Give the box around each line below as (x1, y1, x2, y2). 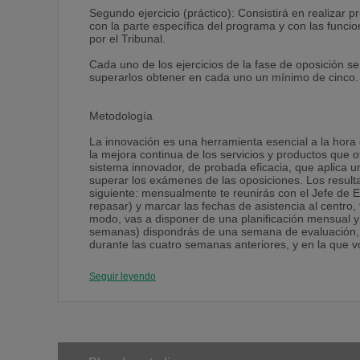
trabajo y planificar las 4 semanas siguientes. (89, 252, 317, 264)
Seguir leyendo (89, 271, 156, 282)
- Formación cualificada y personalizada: (89, 277, 295, 289)
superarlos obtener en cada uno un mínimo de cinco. (89, 72, 358, 84)
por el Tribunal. (89, 33, 166, 45)
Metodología (89, 110, 153, 122)
